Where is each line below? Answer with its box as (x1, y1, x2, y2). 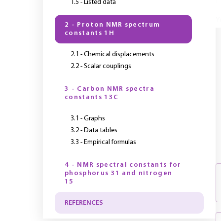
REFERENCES (65, 199, 103, 207)
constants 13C (65, 94, 119, 101)
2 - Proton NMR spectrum (65, 21, 160, 29)
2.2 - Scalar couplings (71, 63, 131, 70)
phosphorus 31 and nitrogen (65, 170, 173, 177)
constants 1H (65, 30, 114, 37)
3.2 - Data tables (71, 127, 117, 134)
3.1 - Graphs (71, 115, 105, 122)
